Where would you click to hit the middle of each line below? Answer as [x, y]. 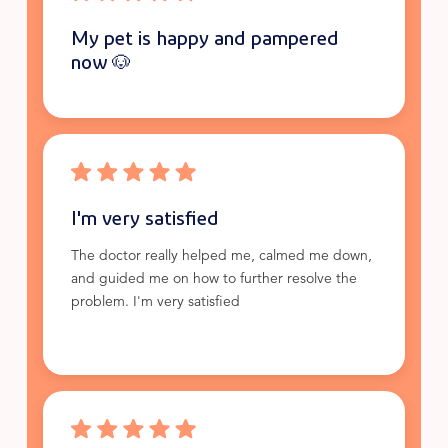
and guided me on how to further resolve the [213, 280]
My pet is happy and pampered [204, 37]
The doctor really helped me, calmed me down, [221, 257]
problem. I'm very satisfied [155, 303]
